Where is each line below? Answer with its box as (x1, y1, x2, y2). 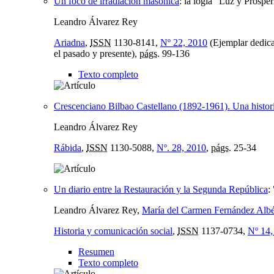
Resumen (78, 246, 114, 257)
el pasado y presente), (54, 48, 139, 59)
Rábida (54, 142, 81, 153)
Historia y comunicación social (54, 225, 172, 236)
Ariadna (54, 37, 85, 48)
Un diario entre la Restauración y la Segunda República (54, 183, 268, 194)
